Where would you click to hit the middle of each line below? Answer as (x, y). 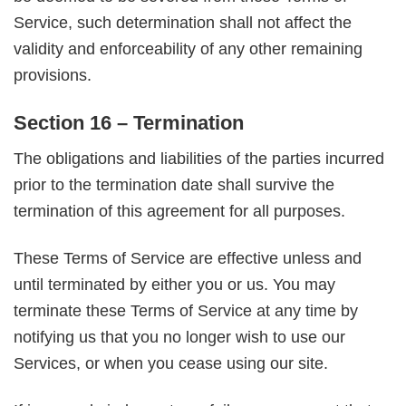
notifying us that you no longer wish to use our (179, 337)
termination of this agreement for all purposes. (179, 211)
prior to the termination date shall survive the (174, 184)
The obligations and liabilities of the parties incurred (199, 158)
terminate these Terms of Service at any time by (186, 310)
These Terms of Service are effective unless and (188, 258)
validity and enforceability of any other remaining (188, 49)
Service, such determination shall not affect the (183, 23)
